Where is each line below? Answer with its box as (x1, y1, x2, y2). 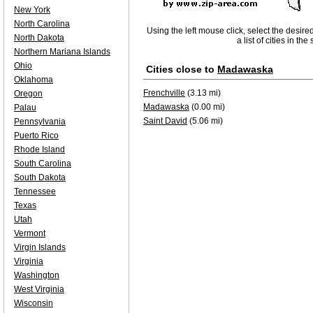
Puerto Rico (14, 131, 59, 140)
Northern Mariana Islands (14, 47, 110, 57)
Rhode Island (14, 145, 65, 154)
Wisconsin (14, 298, 53, 308)
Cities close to (146, 64, 217, 75)
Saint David (143, 116, 187, 126)
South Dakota (14, 173, 66, 182)
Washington (14, 270, 59, 280)
